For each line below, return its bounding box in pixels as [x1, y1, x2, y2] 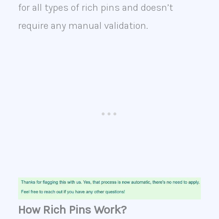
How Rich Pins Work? [18, 203, 127, 217]
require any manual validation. [18, 20, 148, 32]
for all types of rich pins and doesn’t [18, 2, 173, 14]
